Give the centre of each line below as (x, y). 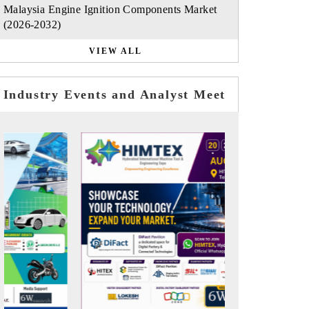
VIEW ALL (116, 51)
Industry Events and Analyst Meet (114, 94)
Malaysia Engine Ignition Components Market (110, 9)
